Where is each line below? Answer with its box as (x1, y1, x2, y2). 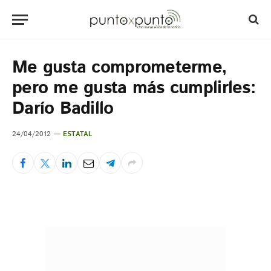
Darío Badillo (12, 96, 114, 122)
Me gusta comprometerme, (12, 55, 227, 80)
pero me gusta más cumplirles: (12, 76, 255, 101)
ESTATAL (63, 129, 93, 139)
